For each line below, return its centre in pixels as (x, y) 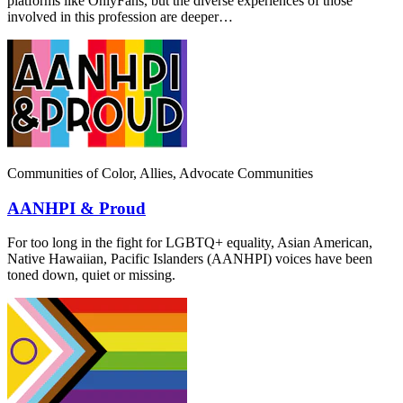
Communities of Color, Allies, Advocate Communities (160, 173)
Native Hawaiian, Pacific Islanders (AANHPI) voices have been (190, 259)
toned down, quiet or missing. (91, 275)
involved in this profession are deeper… (120, 16)
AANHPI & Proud (76, 208)
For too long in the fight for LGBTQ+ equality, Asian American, (190, 243)
